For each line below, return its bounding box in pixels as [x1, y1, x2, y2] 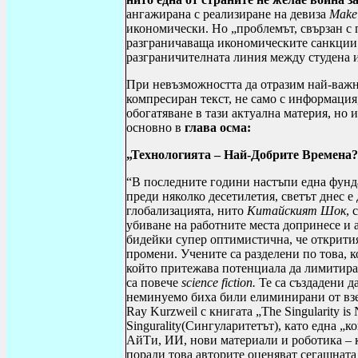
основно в [126, 121, 185, 134]
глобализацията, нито [126, 204, 247, 217]
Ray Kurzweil [126, 304, 201, 318]
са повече [126, 276, 181, 289]
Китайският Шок [247, 204, 346, 217]
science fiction [181, 276, 253, 289]
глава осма [185, 121, 247, 134]
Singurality [126, 319, 181, 332]
